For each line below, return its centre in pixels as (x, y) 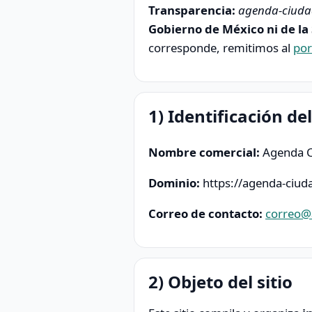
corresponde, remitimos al (221, 47)
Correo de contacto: (205, 213)
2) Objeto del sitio (220, 281)
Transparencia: (192, 10)
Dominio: (174, 183)
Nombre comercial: (204, 153)
